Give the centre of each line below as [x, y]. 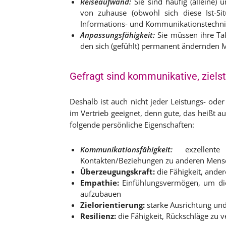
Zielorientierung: [112, 205]
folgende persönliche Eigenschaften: [132, 125]
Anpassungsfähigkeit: [118, 35]
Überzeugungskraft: [118, 172]
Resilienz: [98, 216]
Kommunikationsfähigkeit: [126, 149]
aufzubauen [101, 194]
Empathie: [100, 183]
